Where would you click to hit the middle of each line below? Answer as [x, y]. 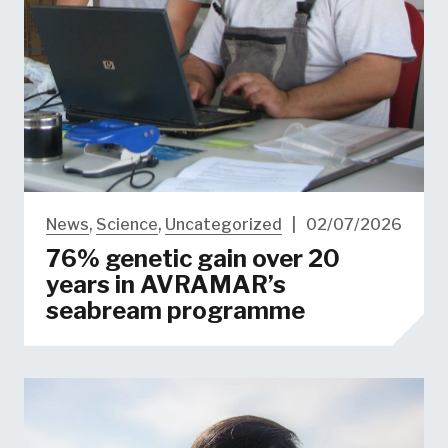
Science [126, 224]
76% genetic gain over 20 [192, 258]
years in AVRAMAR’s [165, 284]
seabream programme [175, 310]
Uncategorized [223, 224]
